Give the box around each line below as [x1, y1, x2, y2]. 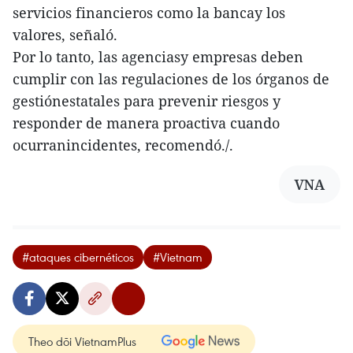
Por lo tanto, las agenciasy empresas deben [13, 47, 303, 67]
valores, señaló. [13, 25, 117, 45]
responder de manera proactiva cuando [13, 113, 280, 133]
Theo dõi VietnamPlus [28, 333, 136, 350]
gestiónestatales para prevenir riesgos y [13, 91, 281, 111]
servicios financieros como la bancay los [13, 3, 285, 23]
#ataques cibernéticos [22, 249, 134, 266]
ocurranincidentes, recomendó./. [13, 136, 233, 155]
